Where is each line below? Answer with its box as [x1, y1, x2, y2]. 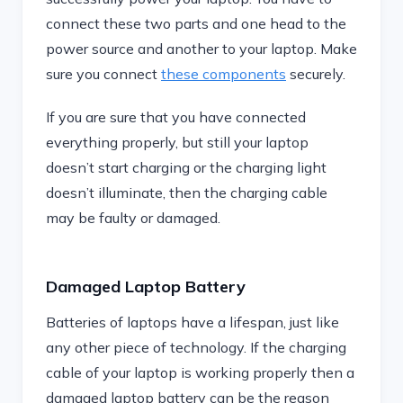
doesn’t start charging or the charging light [46, 158, 327, 176]
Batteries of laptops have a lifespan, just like [46, 313, 339, 331]
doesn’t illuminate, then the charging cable [46, 184, 327, 201]
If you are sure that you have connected [46, 108, 306, 126]
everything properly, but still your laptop [46, 133, 309, 151]
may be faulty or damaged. [46, 209, 220, 227]
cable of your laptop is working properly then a [46, 363, 354, 381]
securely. [286, 65, 345, 83]
